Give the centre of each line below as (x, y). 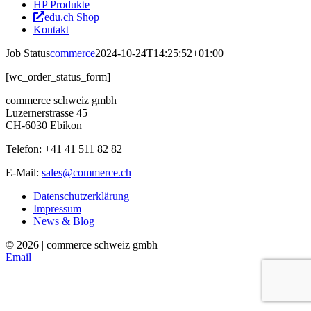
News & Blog (64, 221)
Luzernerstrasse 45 (47, 113)
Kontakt (51, 30)
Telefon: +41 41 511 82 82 (64, 149)
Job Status (28, 53)
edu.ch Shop (72, 17)
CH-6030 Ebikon (44, 125)
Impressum (57, 209)
